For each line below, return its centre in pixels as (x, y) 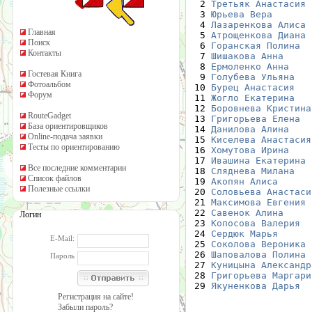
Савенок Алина (247, 212)
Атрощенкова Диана (258, 35)
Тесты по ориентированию (74, 147)
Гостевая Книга (55, 74)
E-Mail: (62, 238)
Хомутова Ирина (250, 150)
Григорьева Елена (256, 118)
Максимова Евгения (258, 202)
